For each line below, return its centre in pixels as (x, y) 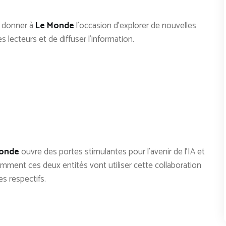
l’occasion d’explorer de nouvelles (135, 25)
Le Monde (55, 25)
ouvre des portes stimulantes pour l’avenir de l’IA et (112, 152)
